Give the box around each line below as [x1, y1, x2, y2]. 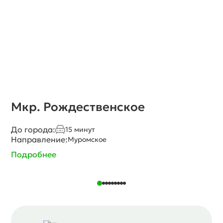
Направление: [11, 134, 68, 144]
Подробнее [11, 149, 57, 159]
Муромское [68, 134, 107, 144]
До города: [11, 124, 56, 134]
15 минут [65, 124, 96, 134]
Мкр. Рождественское [11, 99, 145, 114]
